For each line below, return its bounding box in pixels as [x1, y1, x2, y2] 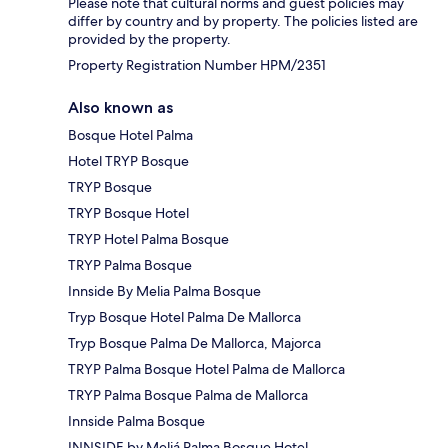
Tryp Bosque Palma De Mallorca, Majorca [68, 333, 321, 352]
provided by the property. [68, 29, 231, 48]
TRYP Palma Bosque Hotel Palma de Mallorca [68, 359, 345, 378]
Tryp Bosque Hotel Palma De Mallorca [68, 307, 301, 326]
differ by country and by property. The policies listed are [68, 11, 418, 30]
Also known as [68, 97, 173, 117]
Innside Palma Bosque [68, 411, 205, 430]
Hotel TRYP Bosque [68, 151, 189, 170]
